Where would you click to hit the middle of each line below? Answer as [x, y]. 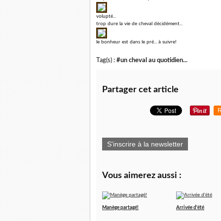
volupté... [106, 16]
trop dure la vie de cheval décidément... [139, 24]
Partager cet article [140, 90]
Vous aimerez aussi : [142, 176]
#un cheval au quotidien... [152, 60]
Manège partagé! [120, 208]
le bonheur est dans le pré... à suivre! [136, 42]
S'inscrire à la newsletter [145, 144]
